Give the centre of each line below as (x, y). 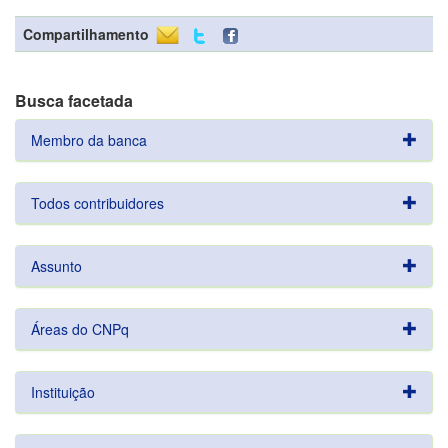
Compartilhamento (86, 34)
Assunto (56, 266)
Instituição (63, 392)
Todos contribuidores (97, 203)
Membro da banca (89, 140)
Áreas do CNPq (80, 329)
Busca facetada (74, 100)
